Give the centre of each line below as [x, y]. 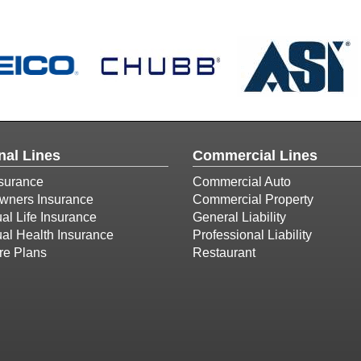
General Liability [239, 217]
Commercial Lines [255, 156]
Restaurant [224, 253]
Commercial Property [253, 199]
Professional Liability [252, 235]
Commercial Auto [242, 182]
